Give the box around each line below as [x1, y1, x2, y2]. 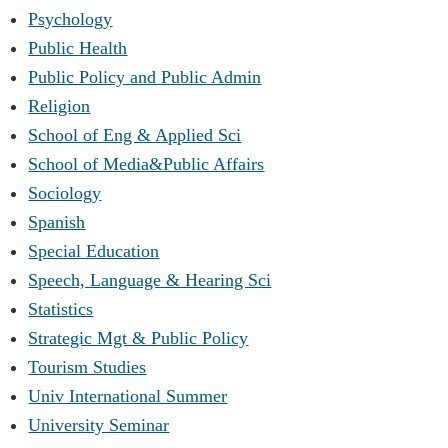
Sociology [28, 182, 102, 203]
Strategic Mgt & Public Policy [28, 327, 249, 348]
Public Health [28, 37, 128, 58]
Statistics [28, 298, 94, 319]
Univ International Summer [28, 385, 228, 406]
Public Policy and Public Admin [28, 66, 262, 87]
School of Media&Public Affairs [28, 153, 265, 174]
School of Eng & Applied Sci [28, 124, 242, 145]
